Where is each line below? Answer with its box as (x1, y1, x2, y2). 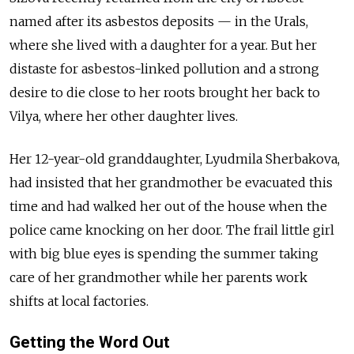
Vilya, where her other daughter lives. (9, 107, 238, 124)
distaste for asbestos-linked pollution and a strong (9, 60, 319, 77)
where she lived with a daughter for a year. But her (9, 36, 317, 53)
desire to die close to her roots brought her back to (9, 84, 320, 100)
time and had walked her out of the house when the (9, 198, 327, 214)
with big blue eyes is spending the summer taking (9, 245, 318, 262)
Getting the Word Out (9, 332, 170, 352)
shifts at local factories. (9, 292, 149, 309)
